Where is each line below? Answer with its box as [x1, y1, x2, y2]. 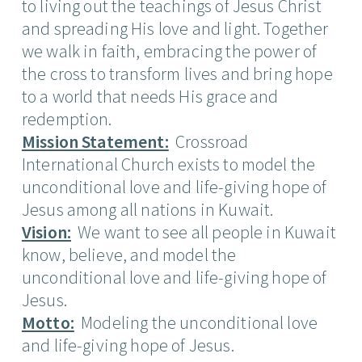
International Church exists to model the [21, 152, 316, 175]
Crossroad [168, 129, 249, 153]
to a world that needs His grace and [21, 84, 279, 107]
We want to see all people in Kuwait [71, 220, 336, 243]
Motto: [21, 310, 74, 334]
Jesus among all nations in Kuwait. [21, 197, 274, 221]
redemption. [21, 107, 112, 130]
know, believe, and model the [21, 242, 237, 266]
